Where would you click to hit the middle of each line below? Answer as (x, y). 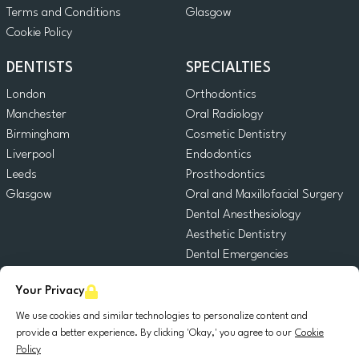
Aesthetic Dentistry (236, 235)
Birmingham (38, 135)
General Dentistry (232, 275)
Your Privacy (50, 291)
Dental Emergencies (237, 255)
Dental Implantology (238, 335)
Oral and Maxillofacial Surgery (264, 195)
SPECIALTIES (228, 69)
